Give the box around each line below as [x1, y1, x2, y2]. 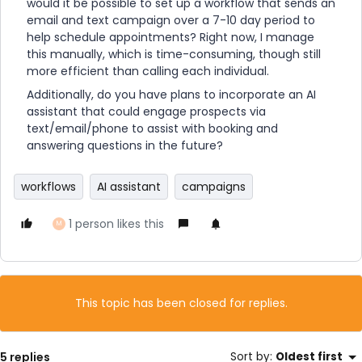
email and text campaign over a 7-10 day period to [27, 12, 315, 28]
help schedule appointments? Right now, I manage [27, 29, 314, 45]
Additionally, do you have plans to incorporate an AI [27, 86, 316, 103]
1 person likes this [69, 216, 164, 232]
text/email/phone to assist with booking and [27, 120, 278, 137]
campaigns [182, 179, 246, 195]
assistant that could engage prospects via [27, 103, 266, 120]
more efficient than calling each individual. [27, 63, 269, 79]
